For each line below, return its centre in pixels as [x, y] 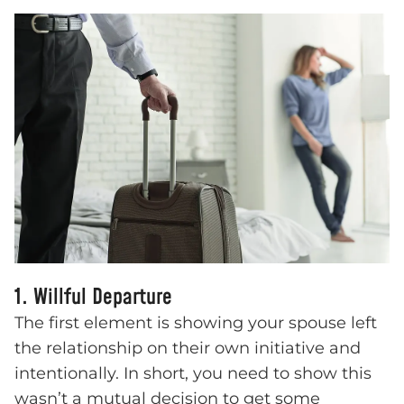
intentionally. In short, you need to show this [193, 374]
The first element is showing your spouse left [196, 323]
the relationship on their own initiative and [188, 349]
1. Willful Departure [93, 298]
